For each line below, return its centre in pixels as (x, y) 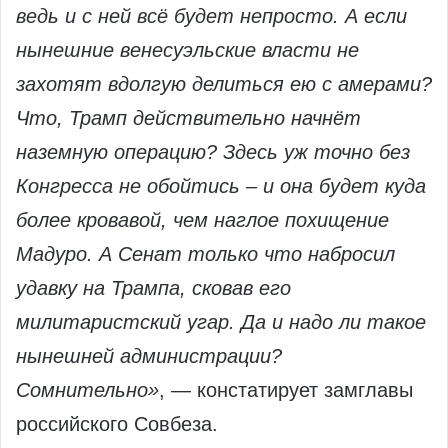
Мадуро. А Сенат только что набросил (205, 254)
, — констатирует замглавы (286, 390)
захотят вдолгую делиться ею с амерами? (224, 84)
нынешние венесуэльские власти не (187, 50)
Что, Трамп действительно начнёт (188, 118)
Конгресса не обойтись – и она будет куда (221, 186)
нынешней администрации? (149, 356)
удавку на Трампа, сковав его (153, 288)
